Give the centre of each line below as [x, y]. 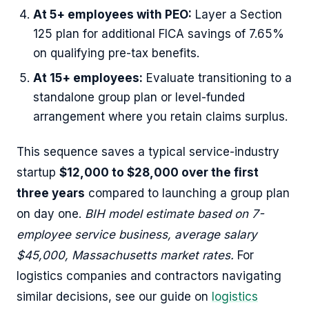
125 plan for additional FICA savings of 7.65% [159, 33]
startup [38, 172]
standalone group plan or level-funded [139, 97]
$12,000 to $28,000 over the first [159, 172]
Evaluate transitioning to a [217, 78]
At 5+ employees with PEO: [112, 14]
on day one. [51, 213]
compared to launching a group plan [187, 193]
